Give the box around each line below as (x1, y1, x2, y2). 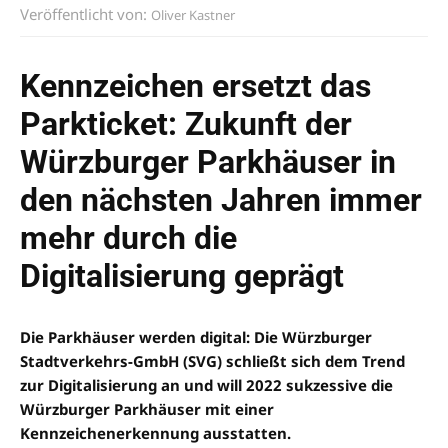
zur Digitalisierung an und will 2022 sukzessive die (20, 374, 393, 395)
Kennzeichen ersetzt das (20, 66, 371, 105)
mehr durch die (20, 218, 237, 257)
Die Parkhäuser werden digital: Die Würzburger (20, 326, 372, 347)
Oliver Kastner (151, 5, 235, 24)
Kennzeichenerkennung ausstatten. (20, 422, 291, 443)
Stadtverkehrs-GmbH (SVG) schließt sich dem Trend (20, 350, 405, 371)
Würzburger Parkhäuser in (20, 142, 396, 181)
